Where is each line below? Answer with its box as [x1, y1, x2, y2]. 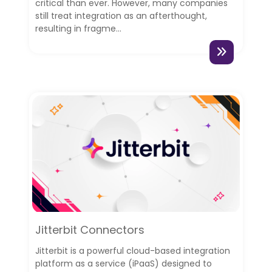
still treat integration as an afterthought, [35, 9, 207, 22]
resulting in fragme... [35, 22, 121, 35]
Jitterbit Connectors [35, 222, 144, 237]
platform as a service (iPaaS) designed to [35, 257, 212, 270]
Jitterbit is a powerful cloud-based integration [35, 244, 230, 257]
